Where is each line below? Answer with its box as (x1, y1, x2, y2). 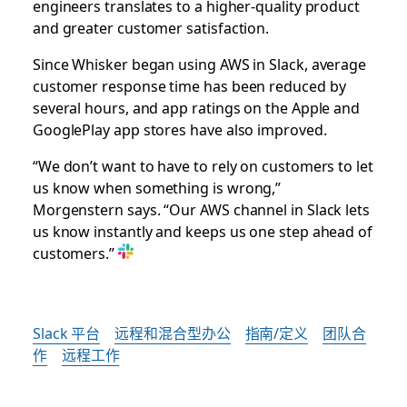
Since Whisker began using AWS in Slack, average (32, 53, 367, 74)
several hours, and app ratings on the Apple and (32, 96, 361, 118)
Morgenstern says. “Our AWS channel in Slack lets (32, 198, 370, 220)
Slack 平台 (32, 322, 101, 343)
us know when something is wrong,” (32, 176, 282, 198)
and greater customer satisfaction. (32, 16, 270, 38)
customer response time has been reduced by (32, 74, 346, 96)
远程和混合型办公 (114, 322, 231, 343)
